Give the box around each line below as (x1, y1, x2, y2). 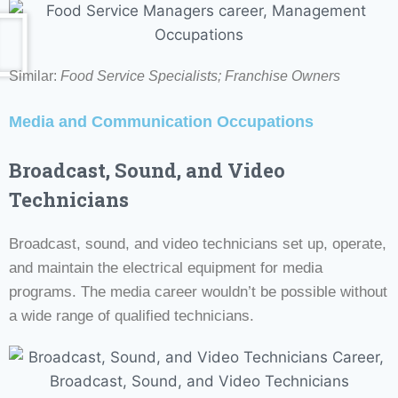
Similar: (9, 68, 60, 84)
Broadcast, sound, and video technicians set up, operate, (9, 235, 386, 252)
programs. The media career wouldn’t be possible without (9, 283, 387, 300)
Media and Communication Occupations (9, 112, 314, 131)
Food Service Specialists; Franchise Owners (60, 68, 340, 84)
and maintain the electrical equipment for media (9, 259, 322, 276)
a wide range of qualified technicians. (9, 306, 254, 324)
